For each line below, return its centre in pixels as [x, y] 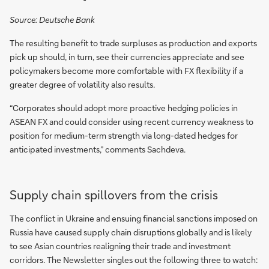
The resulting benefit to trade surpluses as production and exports [133, 43]
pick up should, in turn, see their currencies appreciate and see [127, 57]
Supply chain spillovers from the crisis [114, 195]
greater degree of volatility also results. [82, 85]
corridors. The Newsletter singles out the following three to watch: [134, 260]
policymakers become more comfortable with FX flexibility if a [126, 71]
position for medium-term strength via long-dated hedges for [124, 136]
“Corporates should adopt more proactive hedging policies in [124, 108]
